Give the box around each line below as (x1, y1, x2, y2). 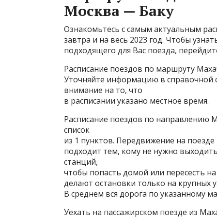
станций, (64, 156, 98, 167)
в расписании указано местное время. (64, 95, 209, 106)
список (64, 124, 90, 135)
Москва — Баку (64, 1, 174, 20)
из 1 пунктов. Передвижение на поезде (64, 135, 215, 146)
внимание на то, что (64, 85, 142, 95)
